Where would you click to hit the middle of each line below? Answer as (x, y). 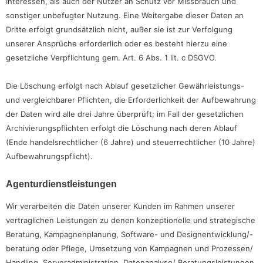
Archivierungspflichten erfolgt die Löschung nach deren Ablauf (122, 128)
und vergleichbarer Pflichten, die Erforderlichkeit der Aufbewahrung (131, 100)
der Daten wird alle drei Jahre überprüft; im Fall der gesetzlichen (125, 114)
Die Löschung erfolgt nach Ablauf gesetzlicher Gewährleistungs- (125, 86)
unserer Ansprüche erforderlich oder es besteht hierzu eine (117, 44)
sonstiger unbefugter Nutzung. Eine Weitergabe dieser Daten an (125, 16)
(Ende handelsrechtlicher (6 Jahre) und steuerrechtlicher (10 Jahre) (131, 142)
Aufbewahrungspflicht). (49, 156)
